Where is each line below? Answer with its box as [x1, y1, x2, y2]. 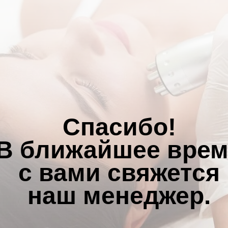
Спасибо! [62, 113, 176, 140]
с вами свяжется [18, 159, 220, 186]
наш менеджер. [27, 182, 211, 209]
